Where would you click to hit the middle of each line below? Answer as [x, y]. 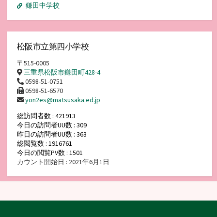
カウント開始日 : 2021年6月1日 [63, 162]
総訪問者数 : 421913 [64, 116]
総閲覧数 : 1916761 [45, 144]
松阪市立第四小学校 [53, 46]
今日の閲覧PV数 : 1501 [50, 153]
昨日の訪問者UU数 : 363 [52, 134]
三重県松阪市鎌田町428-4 [62, 72]
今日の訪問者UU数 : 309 [52, 125]
